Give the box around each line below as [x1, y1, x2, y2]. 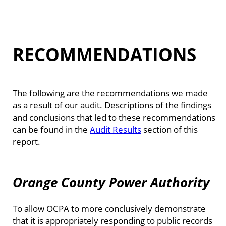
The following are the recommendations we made [13, 86, 208, 99]
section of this [141, 123, 198, 135]
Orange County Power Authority [13, 173, 210, 192]
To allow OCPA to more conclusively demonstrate [13, 202, 206, 214]
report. [13, 135, 40, 147]
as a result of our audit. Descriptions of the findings [13, 98, 211, 111]
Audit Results [90, 123, 141, 135]
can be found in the [13, 123, 90, 135]
